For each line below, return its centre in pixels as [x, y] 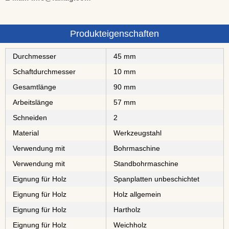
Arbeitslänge [33, 102]
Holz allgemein [137, 194]
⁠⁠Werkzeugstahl [138, 133]
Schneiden [30, 118]
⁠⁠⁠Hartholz [127, 210]
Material [26, 133]
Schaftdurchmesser [44, 72]
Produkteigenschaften [114, 34]
